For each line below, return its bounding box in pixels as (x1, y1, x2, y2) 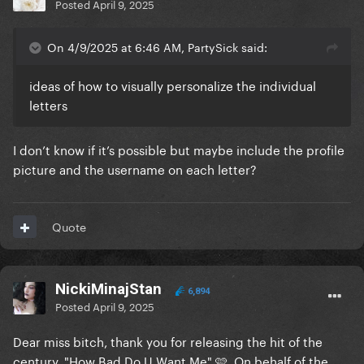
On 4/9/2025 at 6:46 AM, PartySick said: (47, 37, 267, 56)
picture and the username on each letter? (13, 158, 260, 179)
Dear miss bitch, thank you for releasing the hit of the (13, 331, 323, 351)
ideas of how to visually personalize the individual (29, 75, 316, 95)
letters (29, 94, 67, 115)
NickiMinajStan (55, 279, 162, 299)
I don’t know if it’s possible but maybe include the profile (13, 139, 344, 159)
